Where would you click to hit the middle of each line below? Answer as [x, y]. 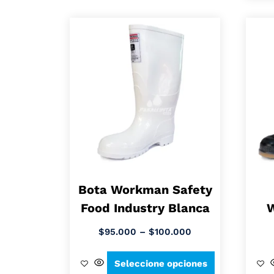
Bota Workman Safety [145, 189]
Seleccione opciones [161, 263]
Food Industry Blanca [145, 208]
